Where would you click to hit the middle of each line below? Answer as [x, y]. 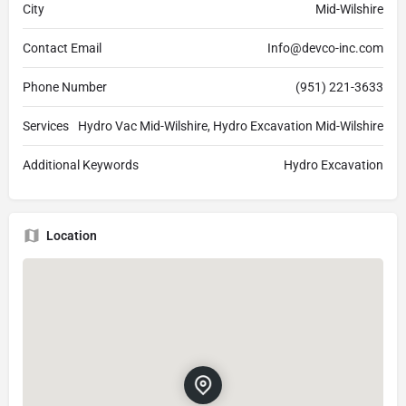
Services [46, 126]
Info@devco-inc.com [325, 48]
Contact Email [62, 48]
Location [72, 236]
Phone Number [65, 87]
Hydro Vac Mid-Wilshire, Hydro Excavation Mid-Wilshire [231, 126]
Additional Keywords [81, 165]
